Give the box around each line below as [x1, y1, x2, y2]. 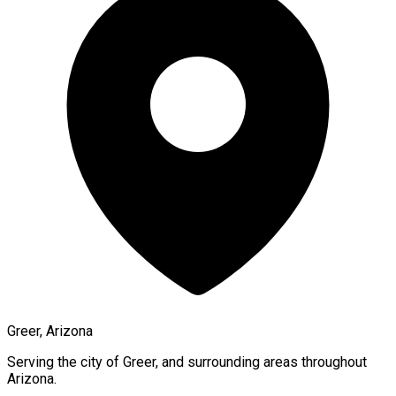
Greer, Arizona [7, 322, 93, 339]
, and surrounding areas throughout [156, 353, 367, 370]
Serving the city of [7, 353, 123, 370]
